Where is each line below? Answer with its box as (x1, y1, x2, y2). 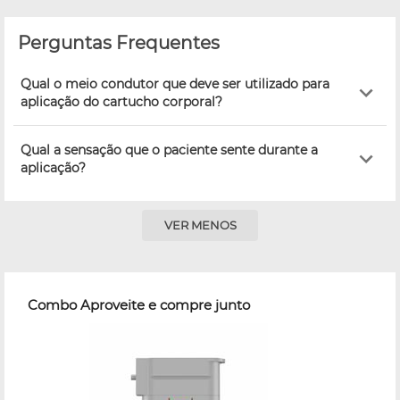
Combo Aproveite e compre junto (28, 296, 250, 313)
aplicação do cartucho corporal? (21, 93, 222, 110)
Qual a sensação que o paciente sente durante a (21, 141, 318, 158)
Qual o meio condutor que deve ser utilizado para (21, 75, 329, 92)
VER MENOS (163, 218, 237, 233)
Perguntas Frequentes (18, 31, 220, 54)
